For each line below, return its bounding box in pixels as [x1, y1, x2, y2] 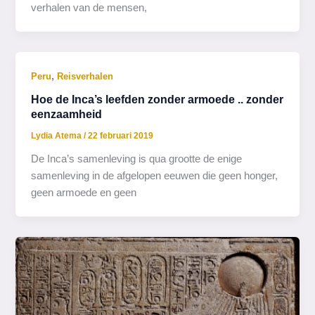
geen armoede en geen [31, 186, 137, 198]
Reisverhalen [57, 70, 114, 82]
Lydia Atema [31, 130, 84, 141]
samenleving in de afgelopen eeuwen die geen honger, [31, 169, 278, 181]
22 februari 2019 [88, 130, 154, 141]
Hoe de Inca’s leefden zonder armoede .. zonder [31, 93, 284, 106]
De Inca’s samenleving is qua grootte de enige [31, 153, 243, 165]
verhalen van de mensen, [31, 1, 148, 13]
